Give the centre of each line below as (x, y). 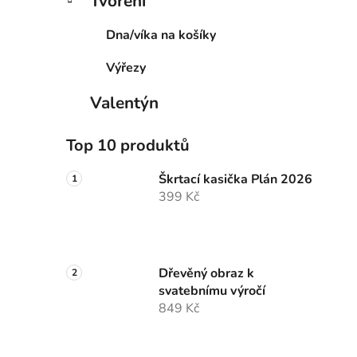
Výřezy (126, 68)
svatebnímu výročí (212, 291)
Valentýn (124, 103)
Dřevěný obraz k (206, 274)
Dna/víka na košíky (161, 35)
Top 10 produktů (128, 146)
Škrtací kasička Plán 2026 (235, 180)
